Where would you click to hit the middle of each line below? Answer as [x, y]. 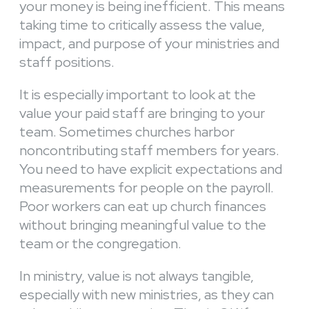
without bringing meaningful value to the [143, 225]
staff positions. [67, 62]
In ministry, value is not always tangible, [137, 276]
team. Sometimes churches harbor [127, 132]
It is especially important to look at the [138, 95]
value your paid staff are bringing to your [142, 113]
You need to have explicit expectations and [151, 169]
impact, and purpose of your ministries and [149, 44]
